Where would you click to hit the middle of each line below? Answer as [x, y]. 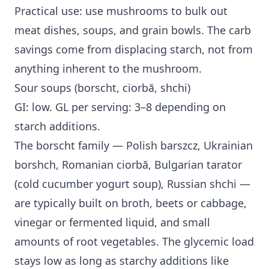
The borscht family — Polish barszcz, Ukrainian [134, 146]
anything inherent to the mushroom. [108, 69]
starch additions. [57, 126]
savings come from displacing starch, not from [134, 50]
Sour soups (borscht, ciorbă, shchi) [102, 88]
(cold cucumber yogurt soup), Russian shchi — [132, 184]
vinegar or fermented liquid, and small [112, 222]
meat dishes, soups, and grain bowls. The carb [133, 30]
